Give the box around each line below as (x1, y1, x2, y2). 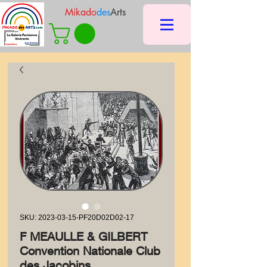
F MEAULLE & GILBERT (20, 229, 147, 243)
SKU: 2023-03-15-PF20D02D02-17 (20, 213, 134, 222)
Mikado (65, 6, 97, 18)
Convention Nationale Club (20, 244, 160, 257)
